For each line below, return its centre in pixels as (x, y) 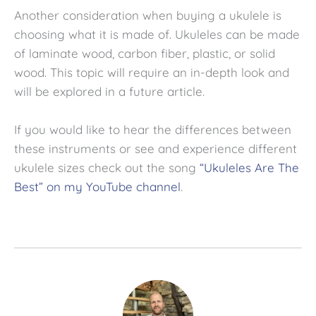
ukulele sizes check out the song (107, 168)
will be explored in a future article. (109, 92)
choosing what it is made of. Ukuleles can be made (157, 35)
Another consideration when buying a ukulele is (148, 16)
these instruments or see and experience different (156, 149)
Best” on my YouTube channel (97, 187)
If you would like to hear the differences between (153, 130)
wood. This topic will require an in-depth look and (152, 73)
